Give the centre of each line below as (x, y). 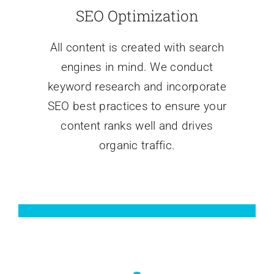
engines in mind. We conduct (137, 67)
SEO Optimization (137, 16)
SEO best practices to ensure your (137, 106)
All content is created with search (137, 48)
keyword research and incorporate (137, 87)
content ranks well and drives (137, 126)
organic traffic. (137, 146)
